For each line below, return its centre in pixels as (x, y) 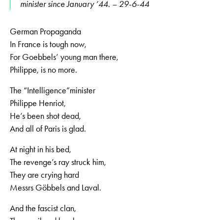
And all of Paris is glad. (48, 128)
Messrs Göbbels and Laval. (55, 187)
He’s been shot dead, (45, 116)
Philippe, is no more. (43, 69)
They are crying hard (44, 175)
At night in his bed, (41, 149)
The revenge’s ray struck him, (58, 162)
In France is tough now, (48, 44)
